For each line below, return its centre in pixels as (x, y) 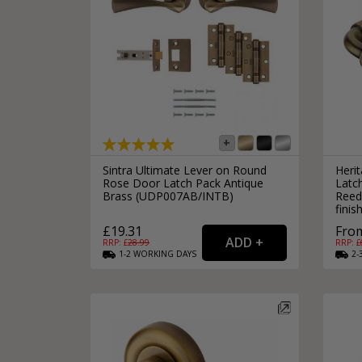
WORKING (154, 253)
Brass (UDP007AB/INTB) (168, 196)
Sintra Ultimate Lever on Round (185, 170)
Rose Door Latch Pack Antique (183, 183)
